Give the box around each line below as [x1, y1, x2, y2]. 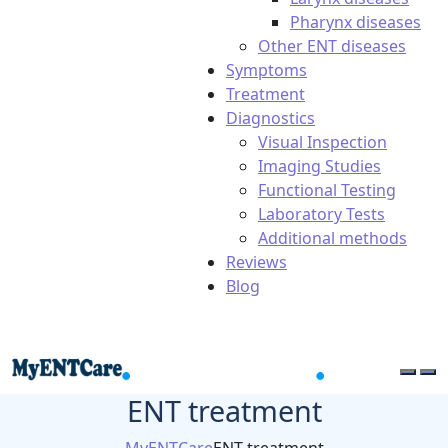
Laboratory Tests [258, 203, 385, 225]
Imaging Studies [258, 155, 381, 177]
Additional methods [258, 227, 407, 249]
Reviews [226, 251, 287, 273]
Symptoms [226, 59, 307, 81]
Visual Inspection [258, 131, 387, 153]
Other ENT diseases [258, 35, 406, 57]
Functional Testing [258, 179, 396, 201]
